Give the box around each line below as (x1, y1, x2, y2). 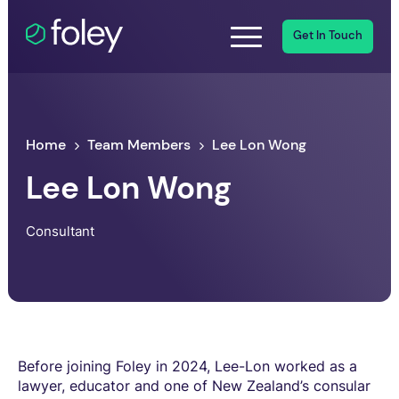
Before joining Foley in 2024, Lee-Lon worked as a (18, 356, 357, 375)
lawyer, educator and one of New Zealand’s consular (18, 376, 370, 395)
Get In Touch (292, 28, 362, 44)
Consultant (26, 222, 95, 240)
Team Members (87, 134, 191, 154)
